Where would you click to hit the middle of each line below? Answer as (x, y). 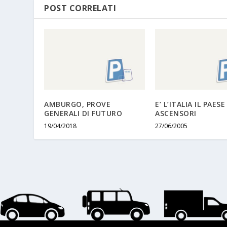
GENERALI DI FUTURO (83, 113)
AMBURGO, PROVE (78, 104)
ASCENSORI (176, 113)
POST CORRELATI (80, 8)
